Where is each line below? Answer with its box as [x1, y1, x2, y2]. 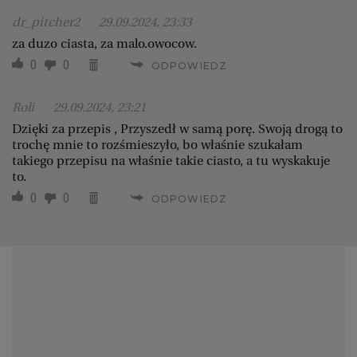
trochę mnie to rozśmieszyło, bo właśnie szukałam [12, 136, 303, 152]
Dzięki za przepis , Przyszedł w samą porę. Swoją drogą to [12, 120, 343, 136]
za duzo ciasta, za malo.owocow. [12, 35, 197, 51]
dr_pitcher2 [12, 14, 83, 29]
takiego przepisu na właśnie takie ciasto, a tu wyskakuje [12, 152, 330, 168]
